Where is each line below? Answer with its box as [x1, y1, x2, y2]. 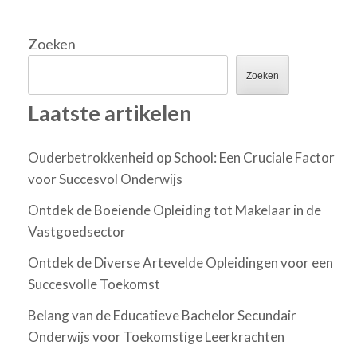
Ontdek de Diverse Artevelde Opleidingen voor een [28, 254, 333, 272]
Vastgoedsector [28, 223, 126, 241]
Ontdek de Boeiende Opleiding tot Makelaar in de [28, 202, 321, 219]
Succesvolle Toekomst [28, 276, 160, 293]
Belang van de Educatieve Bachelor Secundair [28, 307, 296, 324]
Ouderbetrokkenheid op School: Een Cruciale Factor [28, 149, 335, 167]
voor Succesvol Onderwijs [28, 171, 182, 188]
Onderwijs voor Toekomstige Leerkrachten [28, 328, 284, 346]
